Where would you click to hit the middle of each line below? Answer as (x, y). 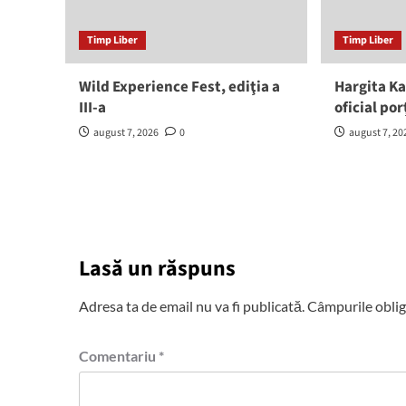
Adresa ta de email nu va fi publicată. (192, 306)
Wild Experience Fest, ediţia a (179, 87)
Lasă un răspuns (157, 269)
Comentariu (119, 356)
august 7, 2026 (126, 133)
